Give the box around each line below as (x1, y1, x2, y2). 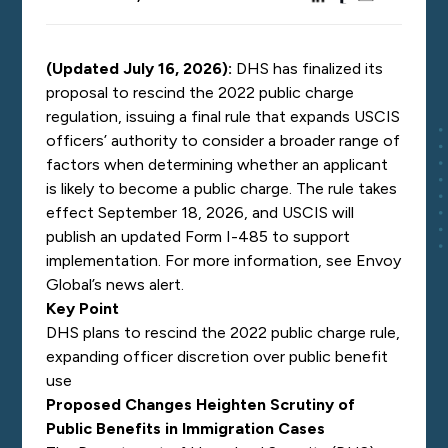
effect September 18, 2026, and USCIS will (46, 203, 355, 222)
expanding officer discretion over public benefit (46, 347, 389, 366)
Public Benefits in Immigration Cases (46, 419, 326, 438)
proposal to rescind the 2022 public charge (46, 83, 355, 102)
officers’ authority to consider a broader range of (46, 131, 401, 150)
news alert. (106, 275, 185, 294)
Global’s (46, 275, 107, 294)
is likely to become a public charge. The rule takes (46, 179, 398, 198)
